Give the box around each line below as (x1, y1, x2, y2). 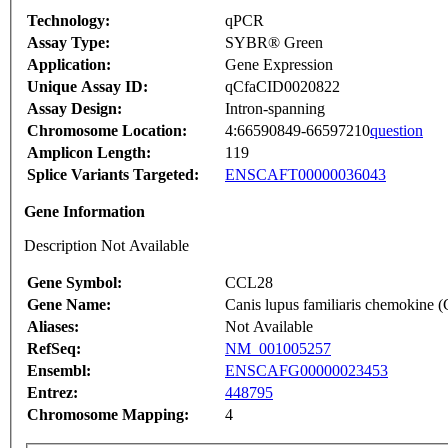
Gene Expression (225, 56, 333, 74)
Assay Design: (27, 100, 122, 118)
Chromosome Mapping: (27, 406, 189, 424)
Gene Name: (27, 296, 111, 314)
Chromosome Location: (27, 122, 187, 140)
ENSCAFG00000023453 (225, 362, 388, 380)
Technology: (27, 12, 110, 30)
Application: (27, 56, 111, 74)
